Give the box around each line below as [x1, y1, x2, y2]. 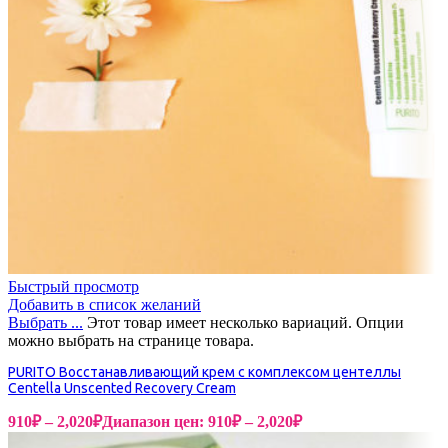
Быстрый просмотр [8, 278, 139, 296]
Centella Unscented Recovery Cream [8, 380, 236, 397]
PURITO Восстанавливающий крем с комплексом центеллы [8, 364, 401, 381]
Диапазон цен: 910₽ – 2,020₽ [102, 413, 302, 431]
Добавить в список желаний [8, 296, 201, 314]
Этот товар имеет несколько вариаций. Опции [87, 314, 404, 332]
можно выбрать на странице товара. [8, 332, 254, 350]
